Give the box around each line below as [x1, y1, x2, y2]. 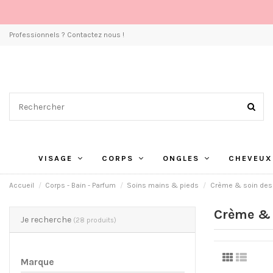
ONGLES [162, 154, 202, 163]
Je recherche [20, 214, 73, 225]
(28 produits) [73, 216, 116, 224]
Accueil [9, 181, 34, 190]
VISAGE [38, 154, 76, 163]
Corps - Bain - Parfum [45, 181, 116, 190]
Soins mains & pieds [127, 181, 199, 190]
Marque [20, 256, 54, 268]
